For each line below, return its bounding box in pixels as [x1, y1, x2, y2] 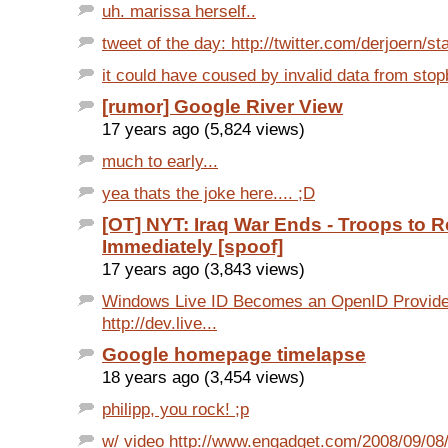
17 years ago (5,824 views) [102, 119, 305, 140]
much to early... [102, 151, 218, 172]
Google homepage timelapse [102, 344, 366, 366]
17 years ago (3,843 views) [102, 259, 305, 280]
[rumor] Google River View [102, 96, 343, 118]
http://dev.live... [102, 313, 217, 334]
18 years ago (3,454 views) [102, 367, 305, 388]
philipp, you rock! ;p [102, 399, 249, 420]
